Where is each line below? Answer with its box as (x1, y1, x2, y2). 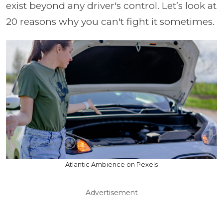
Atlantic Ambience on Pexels (65, 160, 158, 168)
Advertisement (85, 188, 138, 197)
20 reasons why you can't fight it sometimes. (6, 16, 215, 27)
